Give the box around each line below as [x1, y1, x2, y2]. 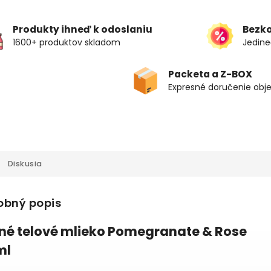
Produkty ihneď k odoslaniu [13, 23, 152, 36]
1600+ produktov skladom [13, 36, 120, 48]
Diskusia [7, 158, 42, 169]
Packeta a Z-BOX [168, 68, 252, 80]
